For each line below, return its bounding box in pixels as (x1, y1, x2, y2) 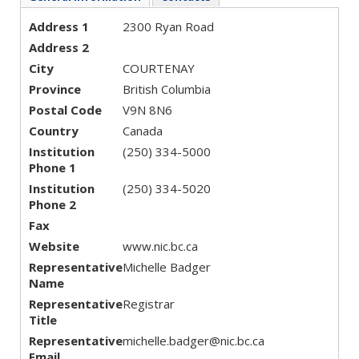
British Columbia (123, 81, 211, 97)
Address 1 (29, 18, 89, 34)
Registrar (123, 296, 175, 312)
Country (29, 123, 79, 139)
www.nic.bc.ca (123, 238, 198, 254)
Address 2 (29, 39, 89, 55)
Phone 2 (29, 196, 76, 212)
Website (29, 238, 79, 254)
